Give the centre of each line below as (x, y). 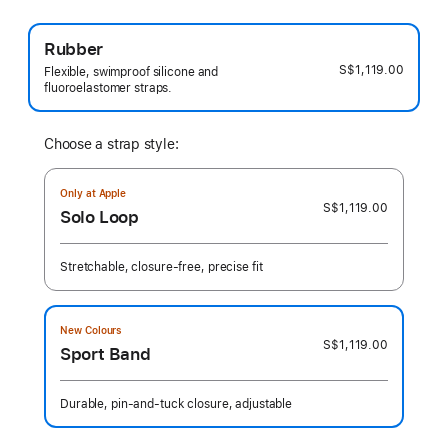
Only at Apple (93, 193)
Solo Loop (99, 217)
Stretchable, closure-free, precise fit (161, 267)
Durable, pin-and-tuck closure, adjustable (176, 404)
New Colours (91, 330)
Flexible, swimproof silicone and (131, 72)
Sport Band (105, 354)
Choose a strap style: (111, 144)
